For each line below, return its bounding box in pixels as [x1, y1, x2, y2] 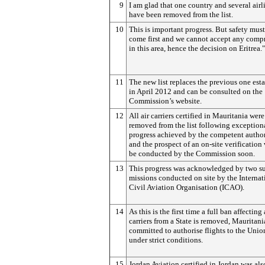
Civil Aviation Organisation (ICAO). [129, 183, 244, 192]
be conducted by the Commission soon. [129, 149, 255, 158]
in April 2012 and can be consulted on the [129, 87, 263, 96]
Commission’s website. [129, 96, 202, 105]
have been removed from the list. [129, 10, 233, 19]
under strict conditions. [129, 235, 203, 244]
